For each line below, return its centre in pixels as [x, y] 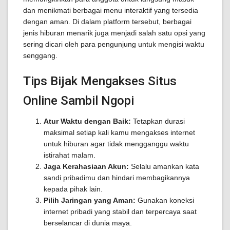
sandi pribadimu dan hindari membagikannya [117, 178]
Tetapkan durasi [158, 121]
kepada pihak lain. [73, 189]
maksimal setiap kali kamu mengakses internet [119, 132]
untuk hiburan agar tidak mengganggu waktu [116, 144]
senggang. [40, 55]
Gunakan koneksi [165, 200]
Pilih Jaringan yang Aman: [90, 200]
